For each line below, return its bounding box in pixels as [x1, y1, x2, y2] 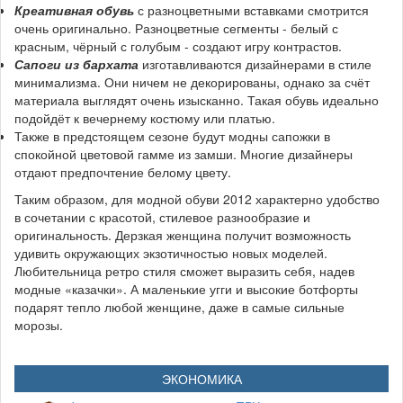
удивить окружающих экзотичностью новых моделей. [14, 244, 327, 262]
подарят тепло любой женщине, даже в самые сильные [14, 298, 345, 316]
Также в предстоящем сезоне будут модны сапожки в [14, 127, 330, 145]
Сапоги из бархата [14, 55, 139, 73]
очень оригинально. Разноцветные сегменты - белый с [14, 19, 338, 37]
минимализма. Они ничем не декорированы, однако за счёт [14, 73, 370, 91]
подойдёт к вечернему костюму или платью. [14, 109, 275, 127]
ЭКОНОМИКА [161, 370, 242, 388]
